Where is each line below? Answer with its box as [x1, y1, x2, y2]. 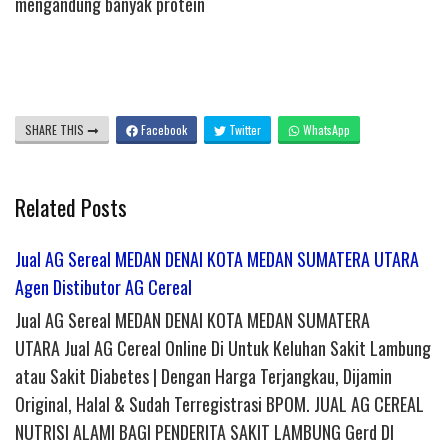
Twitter [226, 121, 261, 139]
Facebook [138, 121, 187, 139]
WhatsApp [300, 121, 350, 139]
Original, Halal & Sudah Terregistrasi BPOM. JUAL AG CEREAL [15, 391, 424, 418]
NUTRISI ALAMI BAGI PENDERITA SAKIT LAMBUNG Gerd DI [15, 419, 394, 446]
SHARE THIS [25, 121, 87, 139]
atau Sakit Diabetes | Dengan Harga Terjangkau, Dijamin [15, 363, 392, 390]
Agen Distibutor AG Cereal [15, 274, 192, 301]
